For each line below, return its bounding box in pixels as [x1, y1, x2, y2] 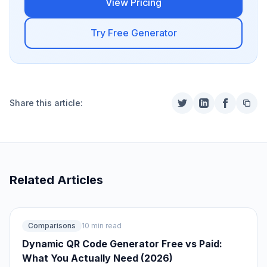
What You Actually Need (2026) [22, 252, 173, 264]
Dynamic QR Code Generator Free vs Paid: [22, 238, 222, 250]
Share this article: [10, 98, 83, 108]
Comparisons [28, 221, 76, 230]
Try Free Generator [90, 27, 177, 39]
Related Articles [10, 173, 103, 187]
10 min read [82, 221, 122, 230]
